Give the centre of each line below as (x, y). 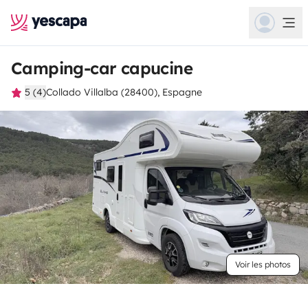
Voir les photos (263, 264)
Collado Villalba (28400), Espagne (124, 92)
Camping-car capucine (102, 68)
